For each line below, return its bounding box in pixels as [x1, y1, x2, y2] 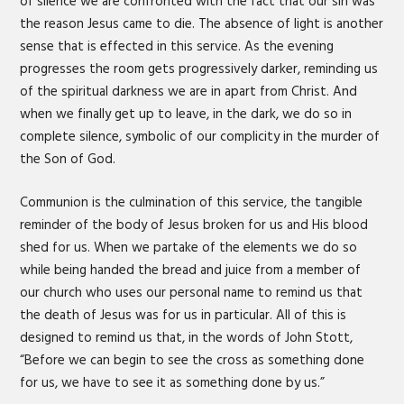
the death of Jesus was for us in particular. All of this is [20, 305, 347, 325]
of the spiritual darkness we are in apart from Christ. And [20, 82, 358, 101]
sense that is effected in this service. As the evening [20, 37, 335, 56]
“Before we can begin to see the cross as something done [20, 350, 365, 370]
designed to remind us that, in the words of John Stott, [20, 327, 353, 347]
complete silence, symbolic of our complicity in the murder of [20, 127, 381, 146]
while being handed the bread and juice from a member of [20, 260, 362, 280]
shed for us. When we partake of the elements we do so [20, 237, 358, 257]
